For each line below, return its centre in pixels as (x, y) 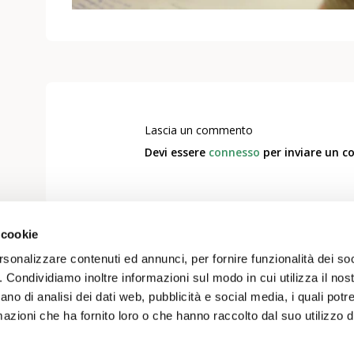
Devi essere (176, 153)
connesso (234, 153)
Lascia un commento (198, 130)
